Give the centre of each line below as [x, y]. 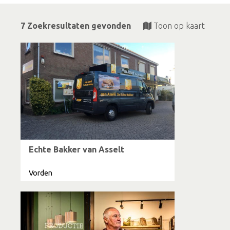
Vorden [41, 173]
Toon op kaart [179, 25]
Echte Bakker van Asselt [76, 149]
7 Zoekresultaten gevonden [76, 25]
